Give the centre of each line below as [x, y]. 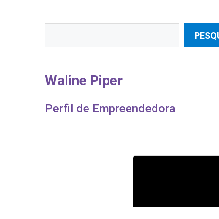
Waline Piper [84, 80]
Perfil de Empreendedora [110, 109]
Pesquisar [64, 30]
